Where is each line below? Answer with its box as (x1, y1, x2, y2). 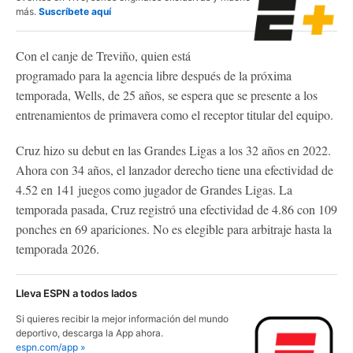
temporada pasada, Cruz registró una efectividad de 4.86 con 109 (16, 200, 337, 217)
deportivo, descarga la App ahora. (16, 326, 163, 339)
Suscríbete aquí (39, 5, 111, 17)
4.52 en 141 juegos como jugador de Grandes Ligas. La (16, 180, 292, 198)
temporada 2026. (16, 240, 99, 257)
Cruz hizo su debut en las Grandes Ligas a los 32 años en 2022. (16, 141, 331, 158)
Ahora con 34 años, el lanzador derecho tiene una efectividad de (16, 161, 333, 178)
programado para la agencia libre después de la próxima (16, 66, 292, 84)
